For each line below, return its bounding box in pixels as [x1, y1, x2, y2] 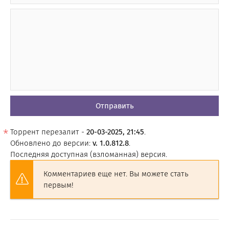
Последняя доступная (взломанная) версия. [10, 149, 167, 159]
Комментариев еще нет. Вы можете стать [43, 169, 189, 178]
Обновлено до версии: [10, 138, 93, 148]
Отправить [95, 101, 134, 110]
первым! [43, 180, 74, 190]
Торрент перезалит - [10, 127, 86, 136]
